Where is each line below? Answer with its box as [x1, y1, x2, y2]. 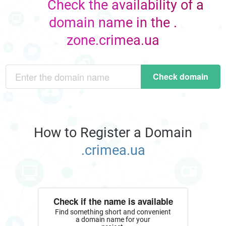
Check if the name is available [53, 195, 173, 208]
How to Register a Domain [34, 125, 192, 141]
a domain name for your [76, 215, 150, 223]
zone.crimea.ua [67, 32, 159, 48]
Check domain [152, 70, 208, 82]
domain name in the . [49, 14, 177, 31]
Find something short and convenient [55, 207, 171, 216]
